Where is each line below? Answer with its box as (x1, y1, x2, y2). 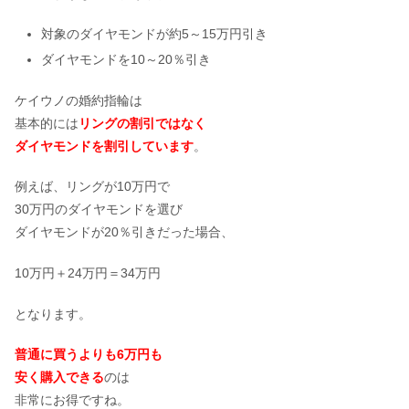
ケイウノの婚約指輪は (15, 92, 142, 108)
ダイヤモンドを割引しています (15, 138, 194, 153)
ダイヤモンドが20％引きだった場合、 (15, 225, 234, 240)
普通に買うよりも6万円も (15, 347, 163, 362)
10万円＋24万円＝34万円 (15, 265, 161, 280)
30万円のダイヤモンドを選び (15, 202, 183, 217)
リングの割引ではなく (79, 115, 206, 131)
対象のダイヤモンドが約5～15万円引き (40, 26, 267, 42)
